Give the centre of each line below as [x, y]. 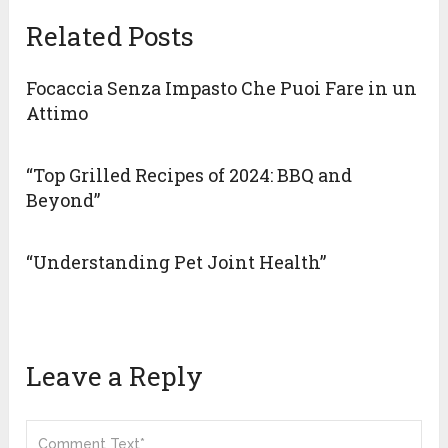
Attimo [57, 113]
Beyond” [63, 200]
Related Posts [110, 36]
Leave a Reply [115, 376]
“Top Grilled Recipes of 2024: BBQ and [189, 175]
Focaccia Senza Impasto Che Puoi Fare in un [222, 88]
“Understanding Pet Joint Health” [176, 262]
